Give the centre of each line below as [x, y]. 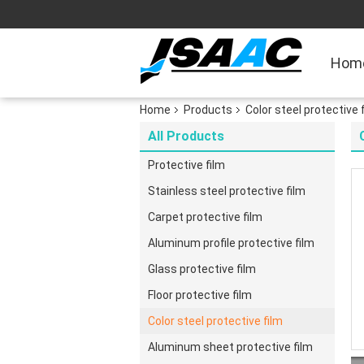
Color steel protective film [215, 321]
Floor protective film [200, 295]
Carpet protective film [205, 217]
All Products [186, 136]
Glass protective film [202, 269]
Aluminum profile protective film [231, 243]
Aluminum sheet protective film [230, 347]
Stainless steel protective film [227, 191]
